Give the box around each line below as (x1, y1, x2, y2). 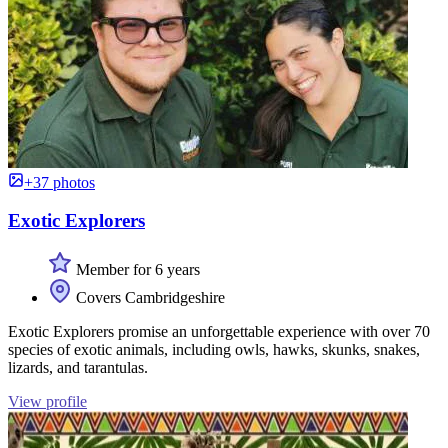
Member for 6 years (72, 261, 200, 279)
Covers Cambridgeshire (72, 289, 225, 307)
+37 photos (24, 173, 95, 191)
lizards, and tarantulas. (8, 359, 148, 377)
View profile (8, 393, 87, 411)
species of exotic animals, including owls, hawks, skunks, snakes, (8, 341, 420, 359)
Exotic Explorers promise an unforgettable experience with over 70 (8, 323, 430, 341)
